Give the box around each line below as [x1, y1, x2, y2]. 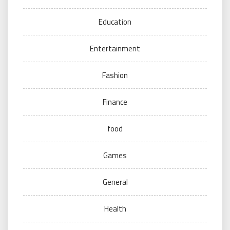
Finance [103, 95, 127, 108]
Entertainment [90, 42, 140, 54]
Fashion [102, 69, 128, 81]
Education [99, 15, 131, 28]
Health [104, 202, 126, 215]
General [102, 176, 128, 188]
